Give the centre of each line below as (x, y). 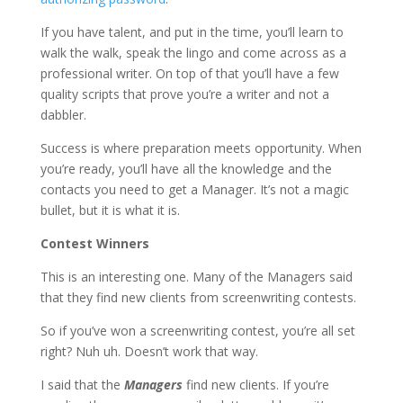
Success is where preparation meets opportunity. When (201, 148)
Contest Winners (94, 243)
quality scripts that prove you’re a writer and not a (184, 94)
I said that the (82, 384)
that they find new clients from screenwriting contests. (198, 297)
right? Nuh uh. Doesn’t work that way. (149, 351)
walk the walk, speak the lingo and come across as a (193, 52)
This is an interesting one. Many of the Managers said (196, 276)
